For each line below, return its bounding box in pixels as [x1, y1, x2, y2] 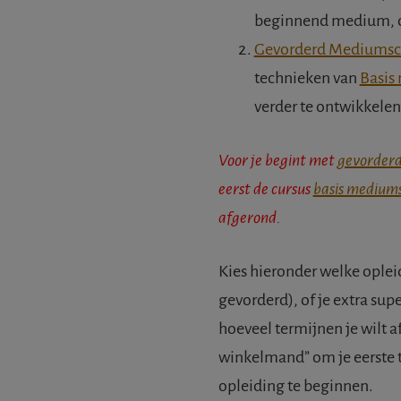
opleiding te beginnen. [218, 377, 373, 396]
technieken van [253, 69, 360, 88]
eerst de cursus [218, 180, 313, 199]
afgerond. [218, 209, 281, 227]
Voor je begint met [218, 151, 337, 170]
